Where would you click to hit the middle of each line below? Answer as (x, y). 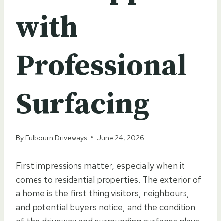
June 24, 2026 (121, 137)
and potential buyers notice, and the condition (106, 207)
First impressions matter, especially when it (100, 165)
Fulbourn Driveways (56, 137)
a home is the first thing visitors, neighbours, (103, 193)
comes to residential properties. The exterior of (109, 179)
